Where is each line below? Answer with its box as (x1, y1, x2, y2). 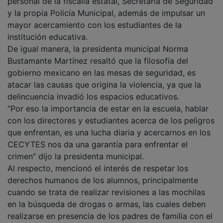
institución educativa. (7, 31, 88, 42)
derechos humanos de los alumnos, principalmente (7, 175, 198, 185)
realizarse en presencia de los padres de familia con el (7, 211, 213, 221)
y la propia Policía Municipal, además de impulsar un (7, 7, 205, 18)
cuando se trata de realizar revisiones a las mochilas (7, 187, 205, 197)
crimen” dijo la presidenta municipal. (7, 151, 144, 161)
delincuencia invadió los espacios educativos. (7, 91, 179, 102)
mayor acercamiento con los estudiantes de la (7, 19, 182, 30)
